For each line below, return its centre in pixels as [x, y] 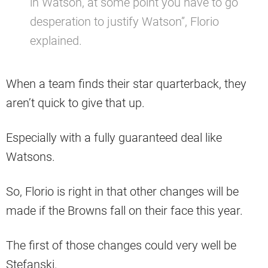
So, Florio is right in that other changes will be [122, 192]
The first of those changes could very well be [121, 246]
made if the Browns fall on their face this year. [124, 211]
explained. [56, 41]
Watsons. [31, 157]
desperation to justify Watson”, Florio [124, 22]
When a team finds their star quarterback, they [126, 84]
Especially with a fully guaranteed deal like [114, 138]
